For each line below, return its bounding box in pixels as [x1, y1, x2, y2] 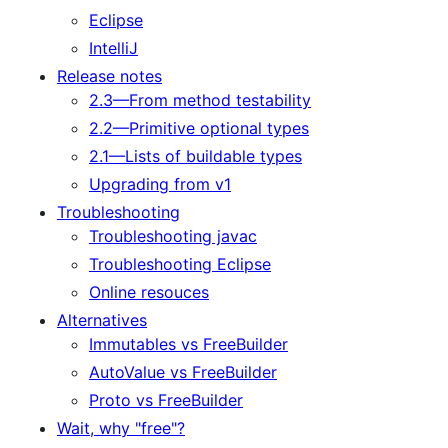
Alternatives [57, 309, 147, 330]
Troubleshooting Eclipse [89, 253, 271, 274]
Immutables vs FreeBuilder [89, 333, 288, 354]
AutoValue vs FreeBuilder [89, 361, 277, 382]
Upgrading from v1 [89, 173, 231, 194]
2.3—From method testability [89, 89, 311, 110]
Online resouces [89, 281, 209, 302]
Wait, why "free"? [57, 417, 185, 438]
